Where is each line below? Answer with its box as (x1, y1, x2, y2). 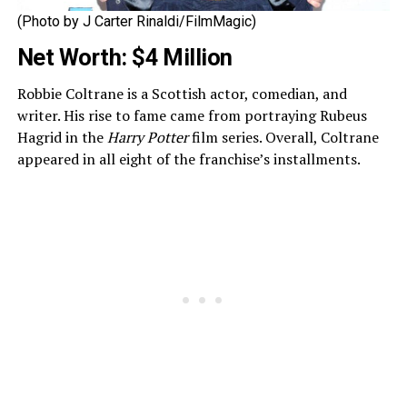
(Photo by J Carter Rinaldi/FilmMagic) (16, 13, 256, 31)
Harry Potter (106, 127, 188, 148)
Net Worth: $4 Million (16, 44, 233, 72)
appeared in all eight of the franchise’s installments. (16, 149, 361, 170)
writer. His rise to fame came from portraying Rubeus (16, 105, 367, 126)
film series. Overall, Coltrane (187, 127, 379, 148)
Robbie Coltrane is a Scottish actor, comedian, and (16, 84, 347, 104)
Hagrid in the (16, 127, 107, 148)
